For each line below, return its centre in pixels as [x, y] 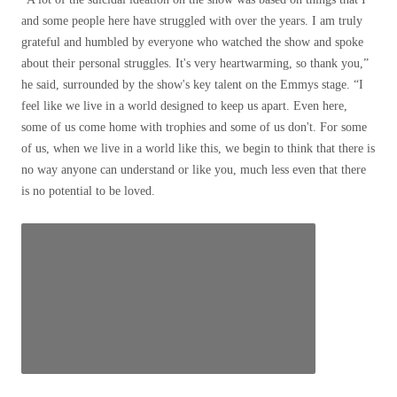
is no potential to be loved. [88, 191]
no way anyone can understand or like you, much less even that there [194, 170]
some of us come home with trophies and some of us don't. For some [194, 127]
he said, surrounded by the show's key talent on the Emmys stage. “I [192, 85]
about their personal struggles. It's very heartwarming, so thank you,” [195, 63]
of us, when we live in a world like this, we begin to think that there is [198, 148]
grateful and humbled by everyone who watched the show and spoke [192, 42]
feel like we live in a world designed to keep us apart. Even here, [184, 106]
